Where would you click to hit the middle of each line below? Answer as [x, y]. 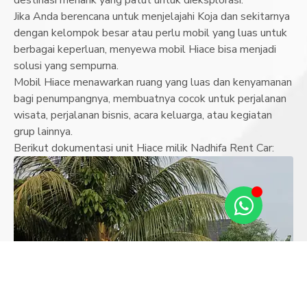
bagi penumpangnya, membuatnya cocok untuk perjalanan [150, 98]
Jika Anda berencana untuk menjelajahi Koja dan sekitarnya [152, 16]
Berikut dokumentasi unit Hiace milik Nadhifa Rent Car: [144, 148]
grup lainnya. [43, 131]
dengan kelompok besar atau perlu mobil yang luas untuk [150, 33]
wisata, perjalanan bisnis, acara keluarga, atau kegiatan [143, 115]
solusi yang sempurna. [66, 65]
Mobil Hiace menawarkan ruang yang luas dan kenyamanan [153, 82]
